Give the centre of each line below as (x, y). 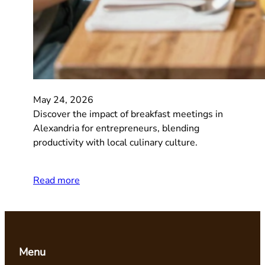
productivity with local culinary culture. (115, 143)
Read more (56, 181)
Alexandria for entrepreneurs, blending (116, 129)
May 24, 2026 (63, 100)
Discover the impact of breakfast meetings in (128, 114)
